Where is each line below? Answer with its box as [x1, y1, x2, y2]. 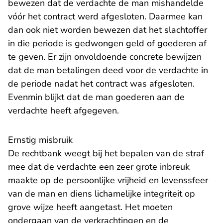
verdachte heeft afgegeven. [8, 105, 119, 116]
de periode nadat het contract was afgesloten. [8, 78, 195, 90]
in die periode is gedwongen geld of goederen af [8, 37, 207, 49]
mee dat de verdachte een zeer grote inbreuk [8, 161, 190, 173]
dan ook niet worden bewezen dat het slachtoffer [8, 24, 207, 36]
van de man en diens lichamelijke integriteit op [8, 188, 195, 200]
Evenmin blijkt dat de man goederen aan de [8, 91, 185, 103]
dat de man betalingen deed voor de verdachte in [8, 64, 208, 76]
